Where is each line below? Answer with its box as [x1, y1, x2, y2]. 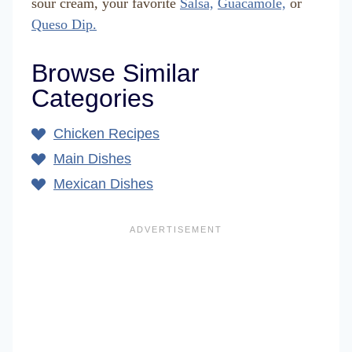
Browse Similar [31, 58, 200, 87]
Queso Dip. [31, 16, 97, 32]
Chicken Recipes [53, 125, 159, 141]
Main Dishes [53, 150, 131, 167]
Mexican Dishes [53, 175, 153, 192]
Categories [31, 83, 154, 112]
